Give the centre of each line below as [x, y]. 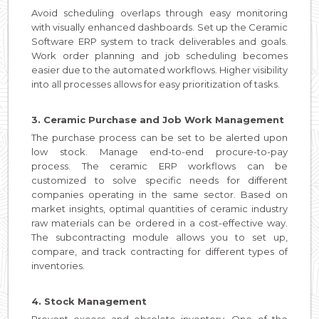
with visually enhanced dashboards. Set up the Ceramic [159, 27]
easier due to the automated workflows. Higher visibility [159, 69]
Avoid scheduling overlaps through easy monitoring [159, 12]
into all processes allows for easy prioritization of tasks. [157, 84]
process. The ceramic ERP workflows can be [159, 166]
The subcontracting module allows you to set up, [159, 237]
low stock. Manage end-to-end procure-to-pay [159, 151]
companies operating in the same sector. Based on [159, 194]
